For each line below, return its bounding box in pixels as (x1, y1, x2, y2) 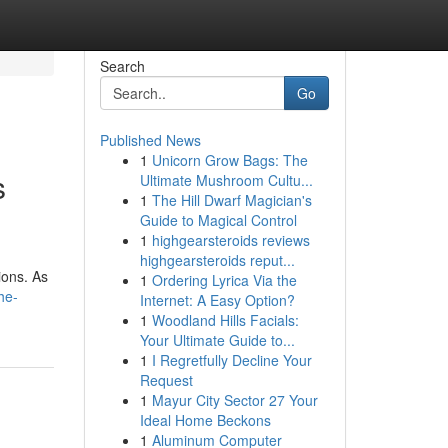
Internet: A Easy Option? (139, 290, 295, 310)
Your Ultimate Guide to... (139, 330, 295, 350)
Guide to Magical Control (139, 210, 297, 230)
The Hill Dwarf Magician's (151, 190, 312, 210)
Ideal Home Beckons (139, 410, 271, 430)
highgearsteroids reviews (151, 230, 310, 250)
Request (139, 370, 193, 390)
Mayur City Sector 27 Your (151, 390, 318, 410)
